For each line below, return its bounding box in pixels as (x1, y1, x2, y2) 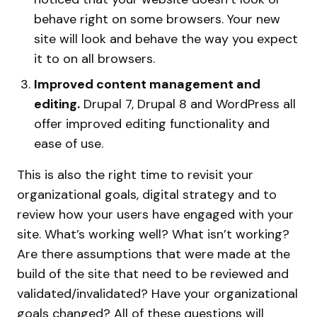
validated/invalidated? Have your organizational (17, 285, 298, 302)
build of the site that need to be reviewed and (17, 265, 289, 282)
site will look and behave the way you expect (34, 30, 298, 47)
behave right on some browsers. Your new (34, 11, 280, 28)
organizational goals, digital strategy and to (17, 186, 277, 203)
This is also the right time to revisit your (17, 166, 253, 183)
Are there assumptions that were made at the (17, 246, 290, 263)
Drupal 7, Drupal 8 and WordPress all (80, 96, 296, 113)
